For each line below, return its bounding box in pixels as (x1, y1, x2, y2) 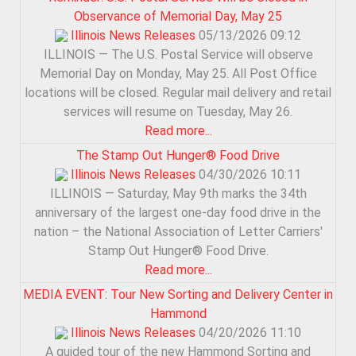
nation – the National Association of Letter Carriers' (33, 223, 323, 239)
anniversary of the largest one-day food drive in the (35, 204, 321, 220)
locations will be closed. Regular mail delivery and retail (25, 84, 331, 100)
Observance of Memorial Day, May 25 (74, 8, 282, 24)
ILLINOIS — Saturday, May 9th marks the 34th (49, 185, 307, 201)
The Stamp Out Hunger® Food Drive (76, 147, 280, 163)
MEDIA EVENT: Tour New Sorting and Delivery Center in (23, 286, 333, 302)
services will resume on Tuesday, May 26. (64, 103, 292, 119)
